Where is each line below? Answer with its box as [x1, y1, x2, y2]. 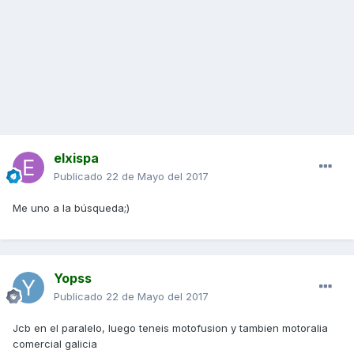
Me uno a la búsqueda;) [13, 201, 130, 215]
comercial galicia [13, 337, 97, 351]
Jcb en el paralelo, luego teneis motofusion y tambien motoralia [13, 322, 328, 335]
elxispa [54, 150, 99, 167]
